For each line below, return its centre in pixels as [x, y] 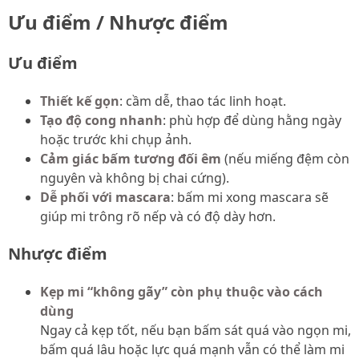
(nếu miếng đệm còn [285, 159]
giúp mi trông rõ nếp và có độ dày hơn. [158, 217]
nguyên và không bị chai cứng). [135, 178]
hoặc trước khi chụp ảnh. [116, 140]
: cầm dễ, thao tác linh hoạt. [203, 101]
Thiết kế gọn [80, 101]
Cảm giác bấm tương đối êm [131, 159]
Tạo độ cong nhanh [101, 121]
